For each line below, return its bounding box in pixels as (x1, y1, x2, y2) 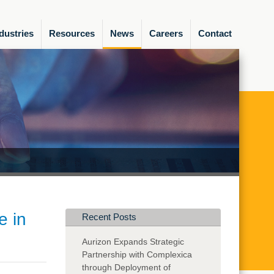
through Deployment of (82, 262, 171, 272)
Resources (48, 28, 95, 39)
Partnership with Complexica (82, 249, 193, 259)
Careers (149, 28, 183, 39)
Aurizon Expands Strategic (82, 236, 185, 246)
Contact (198, 28, 232, 39)
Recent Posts (82, 211, 137, 222)
